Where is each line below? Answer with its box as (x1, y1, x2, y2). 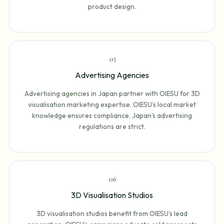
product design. (88, 2, 136, 11)
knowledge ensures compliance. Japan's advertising (32, 111, 192, 120)
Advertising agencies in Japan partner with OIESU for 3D (24, 89, 200, 98)
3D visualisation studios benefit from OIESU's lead (36, 209, 187, 218)
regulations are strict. (78, 122, 145, 131)
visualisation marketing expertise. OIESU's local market (28, 100, 196, 109)
